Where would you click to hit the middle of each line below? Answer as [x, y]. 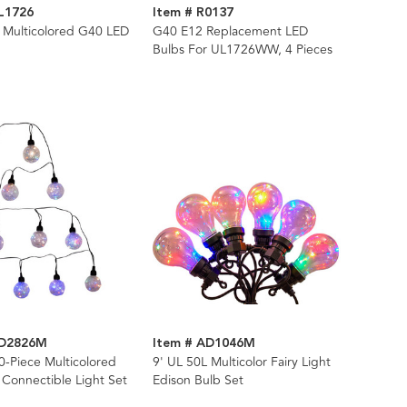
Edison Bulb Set [198, 380]
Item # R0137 [193, 12]
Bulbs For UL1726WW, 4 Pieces [242, 49]
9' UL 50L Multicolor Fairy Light [241, 362]
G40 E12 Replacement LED [230, 31]
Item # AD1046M [203, 343]
